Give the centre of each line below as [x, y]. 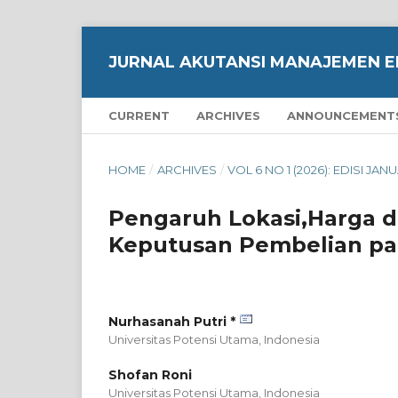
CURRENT [139, 115]
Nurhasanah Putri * [172, 322]
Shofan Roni [150, 375]
